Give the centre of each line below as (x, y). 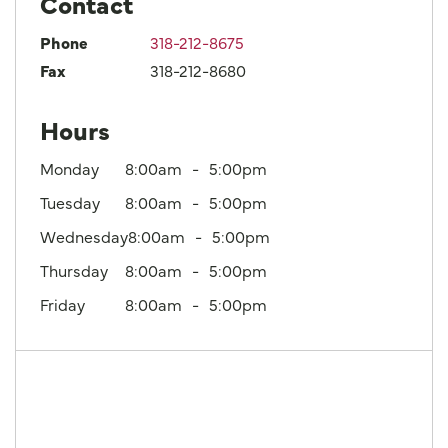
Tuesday (70, 201)
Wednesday (84, 235)
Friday (62, 303)
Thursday (74, 269)
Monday (69, 167)
